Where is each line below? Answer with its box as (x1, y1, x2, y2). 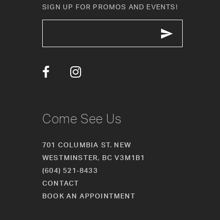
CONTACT (42, 178, 80, 187)
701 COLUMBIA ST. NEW (42, 140, 131, 149)
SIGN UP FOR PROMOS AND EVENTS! (42, 2, 178, 11)
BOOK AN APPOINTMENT (42, 191, 136, 200)
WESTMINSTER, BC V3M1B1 (42, 153, 145, 162)
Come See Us (42, 110, 122, 126)
